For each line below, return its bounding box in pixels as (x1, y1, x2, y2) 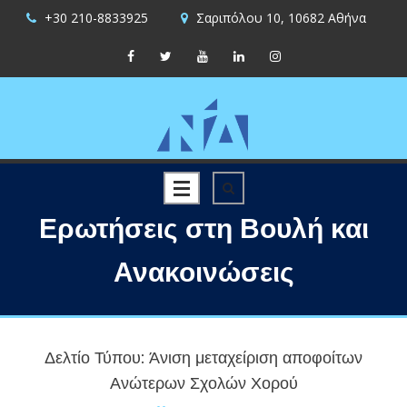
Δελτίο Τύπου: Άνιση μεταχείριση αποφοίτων (45, 347, 362, 369)
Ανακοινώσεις (113, 254, 294, 290)
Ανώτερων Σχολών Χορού (109, 372, 298, 394)
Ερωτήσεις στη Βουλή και (38, 211, 369, 246)
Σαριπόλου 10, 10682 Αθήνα (193, 9, 366, 26)
